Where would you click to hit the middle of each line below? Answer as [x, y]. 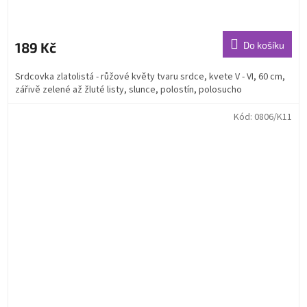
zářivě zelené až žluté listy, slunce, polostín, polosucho [128, 89]
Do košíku [264, 45]
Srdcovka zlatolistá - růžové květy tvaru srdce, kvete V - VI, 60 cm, [150, 76]
